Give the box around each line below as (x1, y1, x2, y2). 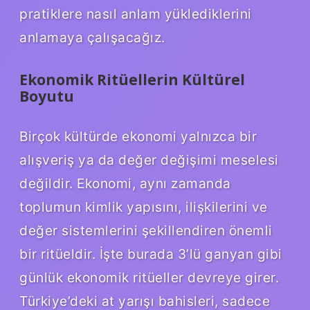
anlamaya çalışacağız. (19, 28, 165, 46)
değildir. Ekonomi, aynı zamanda (19, 174, 231, 192)
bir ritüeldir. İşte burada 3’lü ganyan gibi (19, 245, 282, 262)
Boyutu (19, 86, 74, 106)
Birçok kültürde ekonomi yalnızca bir (19, 127, 257, 145)
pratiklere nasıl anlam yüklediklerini (19, 5, 252, 22)
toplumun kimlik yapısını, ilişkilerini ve (19, 198, 268, 215)
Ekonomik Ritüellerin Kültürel (19, 69, 245, 89)
